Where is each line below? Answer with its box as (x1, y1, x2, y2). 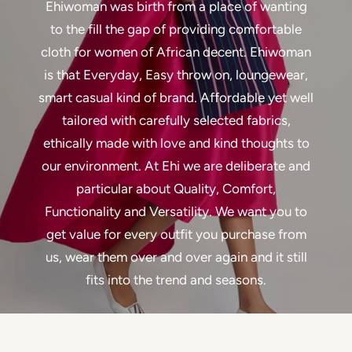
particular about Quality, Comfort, (76, 181, 276, 197)
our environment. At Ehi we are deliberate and (42, 158, 310, 174)
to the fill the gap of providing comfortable (50, 21, 302, 38)
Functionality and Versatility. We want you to (45, 203, 307, 220)
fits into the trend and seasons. (86, 272, 266, 288)
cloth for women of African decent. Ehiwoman (41, 44, 311, 60)
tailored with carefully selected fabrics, (61, 112, 291, 129)
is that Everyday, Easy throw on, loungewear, (44, 67, 308, 83)
